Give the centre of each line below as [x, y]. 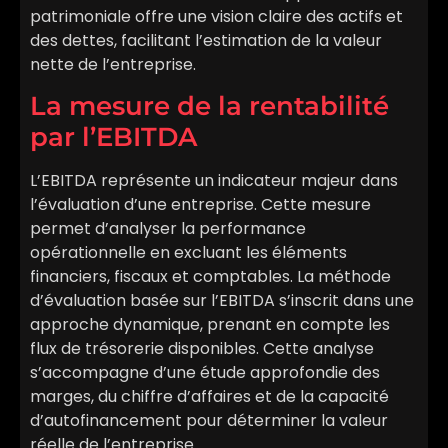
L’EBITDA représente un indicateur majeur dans [214, 181]
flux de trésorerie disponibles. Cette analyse [202, 349]
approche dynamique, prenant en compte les [210, 325]
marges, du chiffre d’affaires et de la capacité [209, 397]
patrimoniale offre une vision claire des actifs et [216, 16]
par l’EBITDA [113, 137]
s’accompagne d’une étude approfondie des [205, 373]
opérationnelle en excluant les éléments [188, 253]
